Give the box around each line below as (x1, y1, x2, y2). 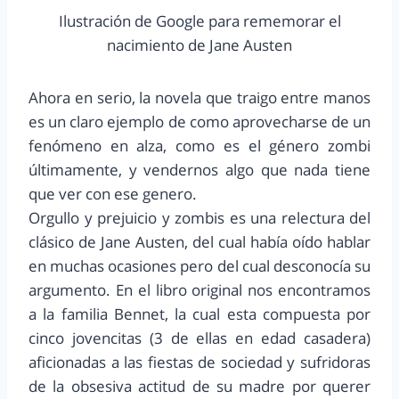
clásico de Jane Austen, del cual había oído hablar (28, 232, 370, 253)
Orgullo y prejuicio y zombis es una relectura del (28, 208, 370, 229)
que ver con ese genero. (28, 183, 197, 205)
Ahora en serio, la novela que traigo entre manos (28, 87, 370, 109)
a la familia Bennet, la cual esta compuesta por (28, 304, 370, 325)
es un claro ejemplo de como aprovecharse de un (28, 111, 370, 133)
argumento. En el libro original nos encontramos (28, 280, 370, 301)
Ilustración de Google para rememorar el (58, 11, 341, 32)
